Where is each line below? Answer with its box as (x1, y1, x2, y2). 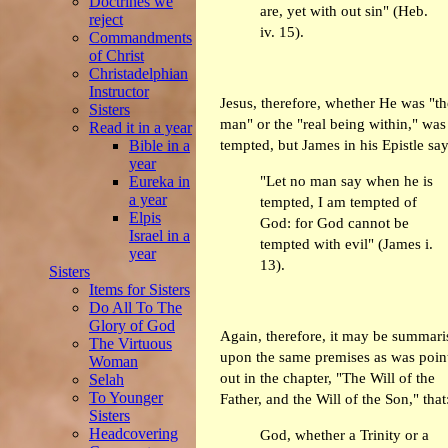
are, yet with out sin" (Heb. (260, 2, 428, 19)
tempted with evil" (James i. (260, 235, 433, 252)
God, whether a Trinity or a (260, 426, 429, 443)
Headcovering (89, 425, 178, 442)
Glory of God (89, 317, 175, 334)
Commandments (89, 29, 192, 46)
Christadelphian (89, 65, 188, 82)
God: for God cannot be (260, 214, 409, 231)
